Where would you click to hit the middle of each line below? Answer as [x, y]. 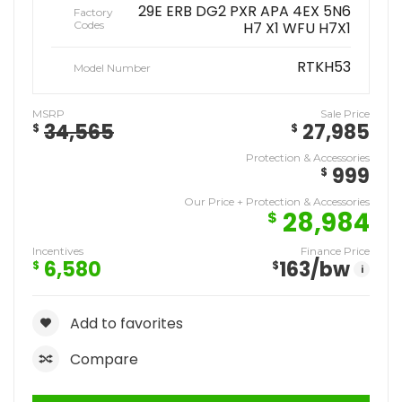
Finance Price [335, 251]
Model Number [112, 68]
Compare [104, 359]
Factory [93, 12]
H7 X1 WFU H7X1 [297, 28]
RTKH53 [324, 67]
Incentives [58, 251]
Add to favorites [127, 323]
